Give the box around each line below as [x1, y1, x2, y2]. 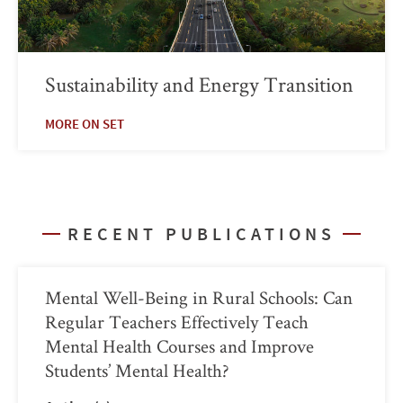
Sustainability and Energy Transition [45, 69, 354, 98]
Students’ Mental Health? [45, 357, 229, 382]
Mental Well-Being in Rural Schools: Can [45, 284, 353, 309]
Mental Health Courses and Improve [45, 333, 314, 358]
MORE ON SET [45, 114, 124, 132]
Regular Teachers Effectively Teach [45, 309, 309, 334]
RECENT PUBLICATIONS [67, 221, 336, 245]
